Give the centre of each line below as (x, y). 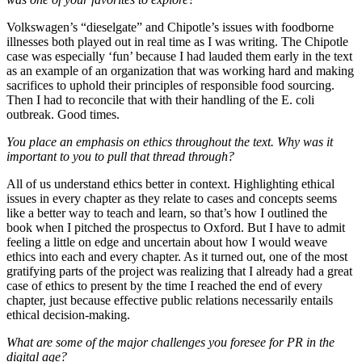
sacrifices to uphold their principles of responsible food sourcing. (170, 86)
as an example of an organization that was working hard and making (180, 71)
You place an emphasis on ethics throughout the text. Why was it (170, 142)
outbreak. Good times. (63, 115)
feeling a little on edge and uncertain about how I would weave (167, 242)
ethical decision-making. (68, 315)
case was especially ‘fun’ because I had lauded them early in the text (179, 57)
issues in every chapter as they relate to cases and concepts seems (172, 199)
